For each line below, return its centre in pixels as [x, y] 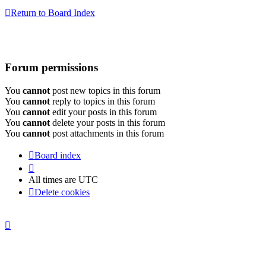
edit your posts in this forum [103, 112]
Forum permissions [51, 68]
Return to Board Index [53, 13]
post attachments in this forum [107, 133]
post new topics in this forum [105, 90]
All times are [53, 179]
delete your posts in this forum [107, 122]
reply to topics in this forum [102, 101]
